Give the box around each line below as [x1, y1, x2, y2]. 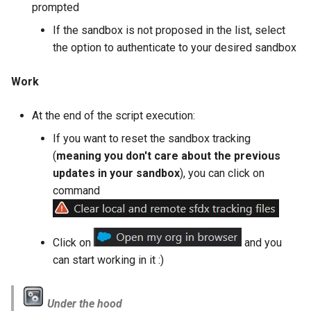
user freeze [179, 210, 236, 223]
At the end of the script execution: [32, 109, 195, 123]
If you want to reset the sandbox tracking [53, 132, 251, 146]
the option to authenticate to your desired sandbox [53, 41, 296, 55]
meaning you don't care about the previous [56, 149, 280, 163]
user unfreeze [179, 244, 247, 257]
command [53, 184, 100, 198]
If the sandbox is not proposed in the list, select [53, 24, 285, 37]
